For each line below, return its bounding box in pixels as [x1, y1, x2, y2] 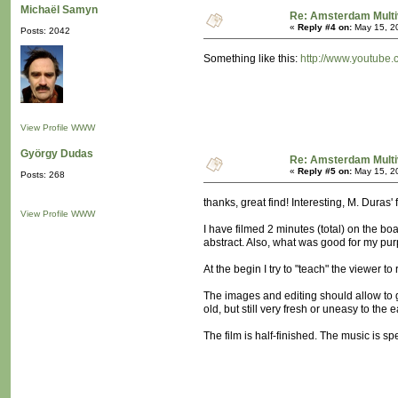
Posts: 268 [20, 170, 65, 180]
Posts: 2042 [20, 26, 70, 36]
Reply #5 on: [298, 166, 352, 177]
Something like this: [203, 52, 300, 66]
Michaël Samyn [20, 4, 98, 17]
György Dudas [20, 147, 93, 161]
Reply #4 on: [298, 22, 352, 33]
